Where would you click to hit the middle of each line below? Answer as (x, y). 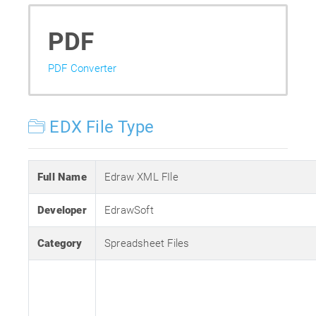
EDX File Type (100, 127)
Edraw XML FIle (141, 177)
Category (60, 243)
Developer (62, 210)
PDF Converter (83, 68)
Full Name (62, 177)
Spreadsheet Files (147, 243)
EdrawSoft (129, 210)
